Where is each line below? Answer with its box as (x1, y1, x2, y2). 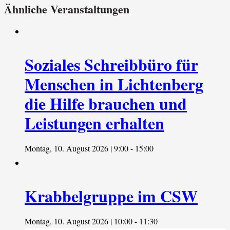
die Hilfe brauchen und (25, 91, 187, 116)
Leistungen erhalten (25, 110, 164, 135)
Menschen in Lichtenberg (25, 71, 203, 96)
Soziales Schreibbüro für (25, 52, 198, 76)
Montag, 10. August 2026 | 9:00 (25, 142, 128, 154)
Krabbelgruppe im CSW (25, 183, 198, 208)
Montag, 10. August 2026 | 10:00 (25, 215, 132, 226)
